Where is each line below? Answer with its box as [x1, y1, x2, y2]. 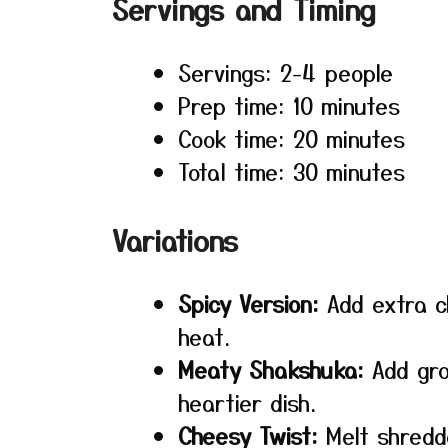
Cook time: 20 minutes [178, 122, 405, 154]
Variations [112, 220, 238, 260]
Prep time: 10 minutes [178, 89, 400, 121]
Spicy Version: [178, 287, 319, 319]
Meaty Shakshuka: [178, 353, 364, 385]
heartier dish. [178, 386, 316, 418]
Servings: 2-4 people [178, 56, 393, 88]
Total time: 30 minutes [178, 155, 405, 187]
